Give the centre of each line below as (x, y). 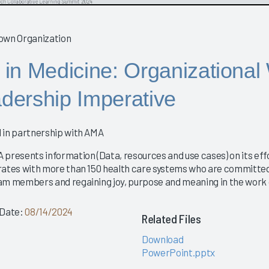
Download (162, 239)
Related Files (171, 219)
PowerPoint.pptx (178, 252)
